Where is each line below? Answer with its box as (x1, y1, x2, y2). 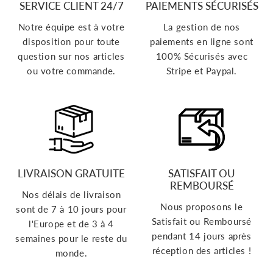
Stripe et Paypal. (166, 65, 238, 76)
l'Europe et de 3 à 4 (29, 218, 114, 230)
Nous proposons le (160, 201, 243, 213)
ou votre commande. (27, 65, 116, 76)
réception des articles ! (152, 245, 252, 257)
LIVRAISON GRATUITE (18, 167, 125, 180)
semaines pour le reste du (15, 233, 127, 244)
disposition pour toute (23, 35, 120, 47)
